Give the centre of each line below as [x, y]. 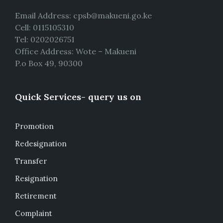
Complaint [34, 213]
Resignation [36, 178]
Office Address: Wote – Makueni [76, 51]
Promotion [34, 126]
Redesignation [41, 143]
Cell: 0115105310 [45, 27]
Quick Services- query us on [78, 97]
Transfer [31, 161]
